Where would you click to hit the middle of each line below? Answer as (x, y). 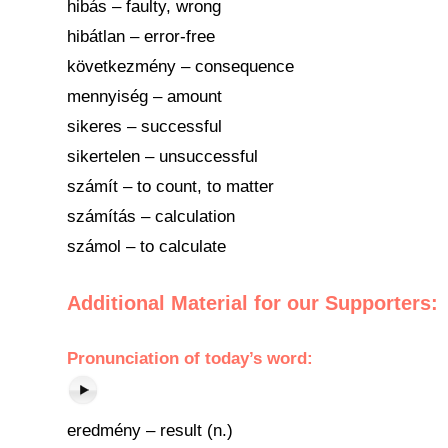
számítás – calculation (151, 216)
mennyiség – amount (144, 96)
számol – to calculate (146, 246)
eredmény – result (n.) (150, 430)
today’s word (256, 358)
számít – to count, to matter (170, 186)
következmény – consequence (180, 66)
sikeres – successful (144, 126)
